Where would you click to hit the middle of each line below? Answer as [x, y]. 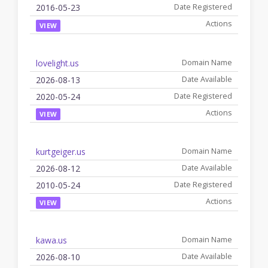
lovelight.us [57, 63]
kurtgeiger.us [61, 151]
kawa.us [51, 240]
